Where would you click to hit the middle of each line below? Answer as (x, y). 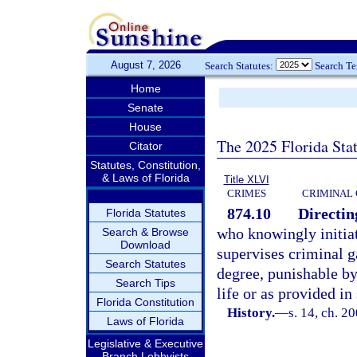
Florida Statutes (145, 213)
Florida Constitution (145, 302)
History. (251, 313)
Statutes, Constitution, (145, 165)
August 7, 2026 (145, 65)
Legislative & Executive (145, 343)
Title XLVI (246, 180)
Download (145, 245)
